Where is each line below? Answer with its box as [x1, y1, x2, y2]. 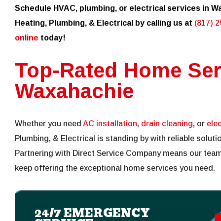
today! [38, 34, 66, 42]
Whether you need [15, 119, 83, 128]
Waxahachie [15, 79, 134, 103]
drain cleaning [141, 119, 193, 128]
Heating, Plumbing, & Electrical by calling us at [15, 19, 194, 28]
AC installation [83, 119, 137, 128]
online [15, 34, 38, 42]
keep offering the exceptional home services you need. [15, 164, 215, 173]
